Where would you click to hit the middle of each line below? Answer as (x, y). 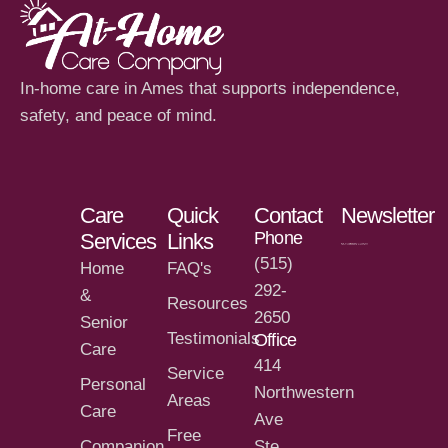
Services (118, 242)
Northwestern (304, 393)
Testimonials (213, 339)
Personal (113, 385)
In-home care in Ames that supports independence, (210, 88)
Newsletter (387, 216)
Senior (104, 323)
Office (275, 340)
